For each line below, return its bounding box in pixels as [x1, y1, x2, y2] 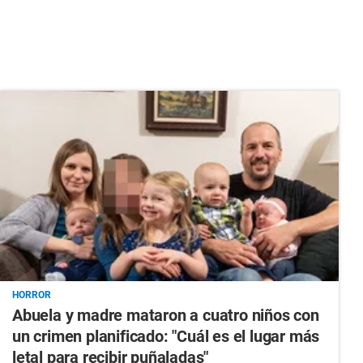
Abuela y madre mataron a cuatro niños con [11, 305, 319, 325]
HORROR [11, 288, 51, 301]
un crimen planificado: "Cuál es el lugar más [11, 326, 320, 346]
